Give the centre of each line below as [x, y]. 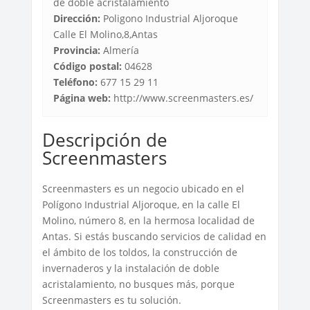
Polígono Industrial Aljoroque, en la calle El [141, 204]
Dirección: [76, 18]
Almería [119, 50]
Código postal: [87, 66]
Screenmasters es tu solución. [111, 300]
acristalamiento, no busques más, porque [138, 284]
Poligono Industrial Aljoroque [169, 18]
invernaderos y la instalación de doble [130, 268]
